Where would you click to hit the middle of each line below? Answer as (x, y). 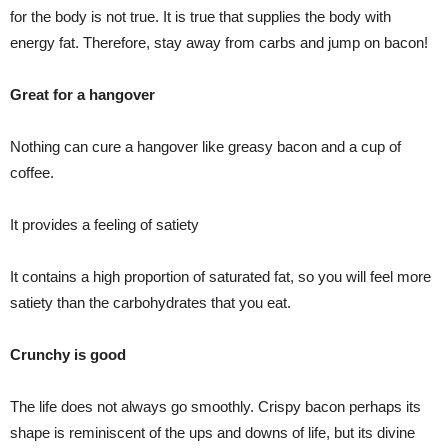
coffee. (32, 172)
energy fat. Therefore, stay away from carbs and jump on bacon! (219, 42)
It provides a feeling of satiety (104, 224)
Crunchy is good (68, 354)
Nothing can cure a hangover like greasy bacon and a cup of (205, 146)
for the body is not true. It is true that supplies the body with (200, 16)
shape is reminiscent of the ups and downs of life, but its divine (212, 432)
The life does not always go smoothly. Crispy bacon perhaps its (215, 406)
